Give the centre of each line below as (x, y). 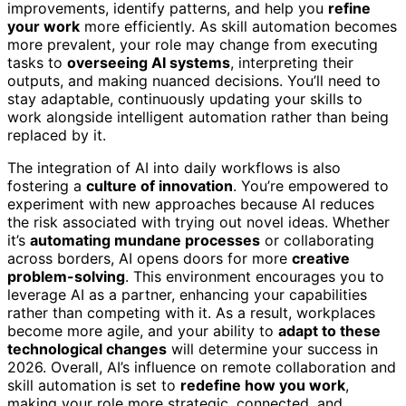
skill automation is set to (94, 385)
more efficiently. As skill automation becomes (238, 26)
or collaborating (317, 240)
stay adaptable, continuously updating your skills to (185, 98)
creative (321, 258)
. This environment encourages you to (255, 276)
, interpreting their (292, 62)
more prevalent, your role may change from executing (193, 44)
